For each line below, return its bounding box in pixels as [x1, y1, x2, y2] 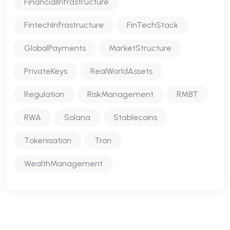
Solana [64, 112, 90, 122]
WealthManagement [24, 158, 103, 168]
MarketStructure [109, 43, 171, 53]
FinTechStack [127, 20, 178, 30]
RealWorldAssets [90, 66, 152, 76]
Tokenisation [24, 135, 71, 145]
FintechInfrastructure [24, 20, 104, 30]
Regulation [24, 89, 64, 99]
